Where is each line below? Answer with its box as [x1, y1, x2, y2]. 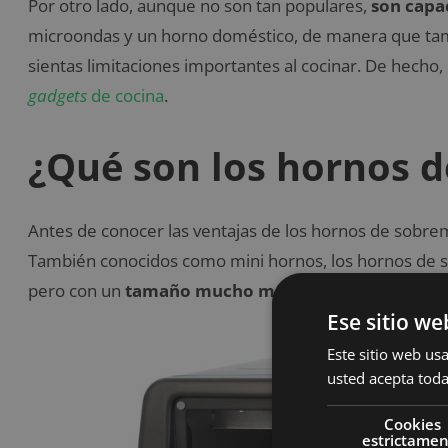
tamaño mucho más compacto [125, 279, 382, 303]
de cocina [91, 83, 164, 107]
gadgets [28, 83, 91, 107]
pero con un [28, 279, 125, 303]
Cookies [384, 413, 442, 434]
